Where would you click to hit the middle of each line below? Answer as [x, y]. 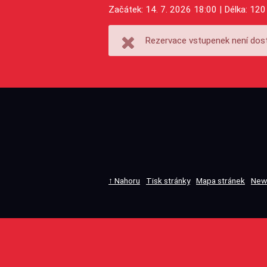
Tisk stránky [168, 181]
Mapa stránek [221, 181]
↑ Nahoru [124, 181]
